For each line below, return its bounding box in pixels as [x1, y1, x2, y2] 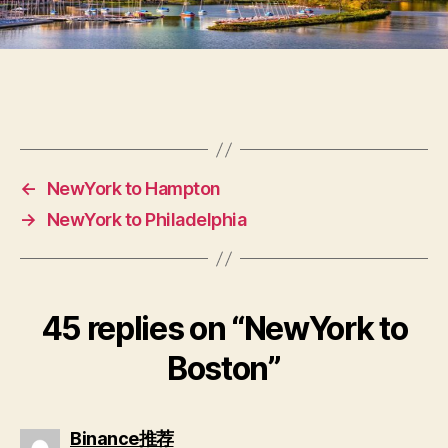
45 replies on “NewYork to [40, 309, 408, 349]
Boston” [167, 349, 281, 389]
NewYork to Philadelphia [46, 209, 247, 231]
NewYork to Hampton [46, 178, 221, 200]
